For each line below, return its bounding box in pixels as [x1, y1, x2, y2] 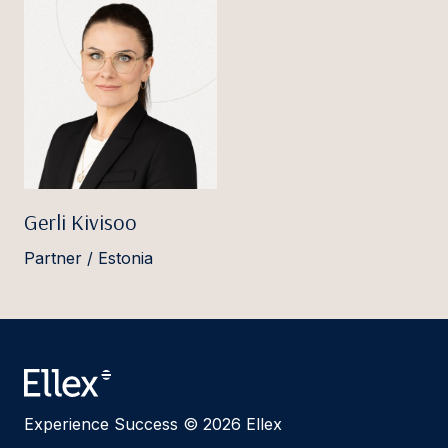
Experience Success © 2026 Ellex [24, 414, 282, 435]
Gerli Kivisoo [24, 208, 137, 237]
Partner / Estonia [24, 248, 153, 269]
